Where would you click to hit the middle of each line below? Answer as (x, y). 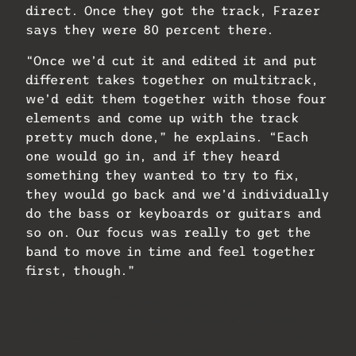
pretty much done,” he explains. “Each (167, 136)
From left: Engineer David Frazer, (150, 301)
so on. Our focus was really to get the (168, 232)
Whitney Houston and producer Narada (161, 318)
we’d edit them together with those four (176, 98)
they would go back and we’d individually (177, 193)
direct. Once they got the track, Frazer (173, 11)
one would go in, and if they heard (153, 155)
